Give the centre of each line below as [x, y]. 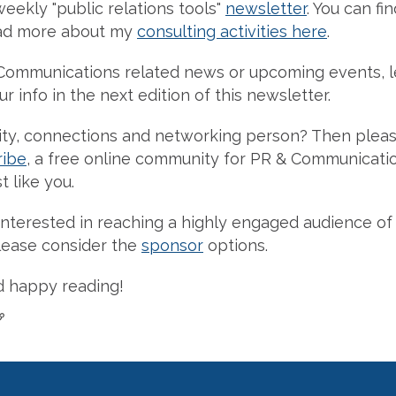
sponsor [172, 245]
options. [236, 245]
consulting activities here [232, 31]
